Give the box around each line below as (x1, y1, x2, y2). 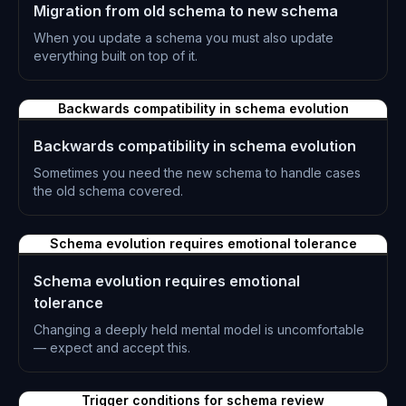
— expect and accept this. (34, 340, 190, 355)
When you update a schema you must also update (34, 30, 333, 45)
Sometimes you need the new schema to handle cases (34, 165, 361, 180)
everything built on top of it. (34, 48, 198, 63)
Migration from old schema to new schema (34, 2, 338, 20)
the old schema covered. (34, 183, 183, 198)
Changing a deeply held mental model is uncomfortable (34, 322, 364, 337)
